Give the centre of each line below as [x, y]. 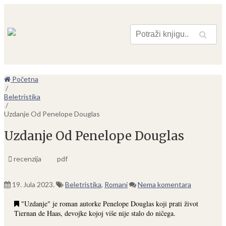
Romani [116, 184]
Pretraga [184, 37]
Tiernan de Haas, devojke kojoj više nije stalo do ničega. [95, 213]
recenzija [27, 158]
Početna [24, 79]
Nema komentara [164, 184]
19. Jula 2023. [33, 184]
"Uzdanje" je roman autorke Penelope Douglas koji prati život [109, 203]
